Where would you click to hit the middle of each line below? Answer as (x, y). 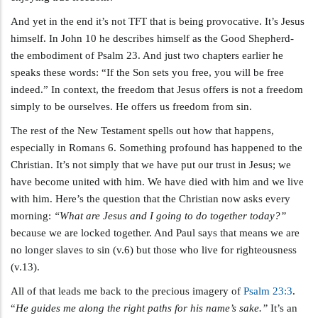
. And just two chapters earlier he (210, 55)
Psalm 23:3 (268, 291)
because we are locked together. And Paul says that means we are (155, 232)
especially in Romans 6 (62, 147)
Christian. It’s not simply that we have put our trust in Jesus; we (151, 164)
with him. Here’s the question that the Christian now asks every (150, 198)
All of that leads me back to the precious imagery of (127, 291)
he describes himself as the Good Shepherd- (195, 38)
